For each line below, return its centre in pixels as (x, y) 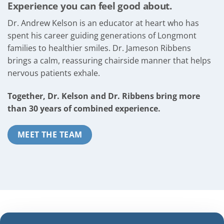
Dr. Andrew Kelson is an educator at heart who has (103, 23)
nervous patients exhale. (54, 73)
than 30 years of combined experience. (84, 108)
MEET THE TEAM (50, 135)
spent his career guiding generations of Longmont (102, 35)
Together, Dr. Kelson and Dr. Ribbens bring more (104, 96)
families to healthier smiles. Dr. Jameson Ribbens (99, 48)
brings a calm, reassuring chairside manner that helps (109, 60)
